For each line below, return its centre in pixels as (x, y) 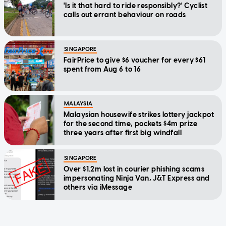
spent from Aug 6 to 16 (102, 70)
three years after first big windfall (123, 133)
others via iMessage (98, 188)
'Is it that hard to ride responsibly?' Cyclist (136, 6)
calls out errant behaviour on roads (125, 15)
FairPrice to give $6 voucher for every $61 (135, 61)
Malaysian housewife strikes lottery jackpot (139, 115)
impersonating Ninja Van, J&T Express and (137, 179)
